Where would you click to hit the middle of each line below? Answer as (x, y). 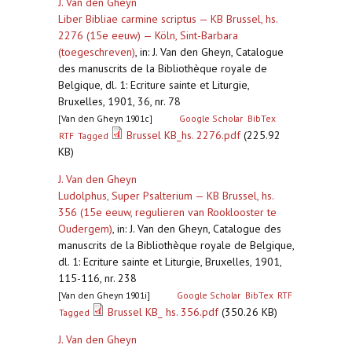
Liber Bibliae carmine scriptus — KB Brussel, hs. (168, 19)
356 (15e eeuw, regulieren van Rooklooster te (167, 212)
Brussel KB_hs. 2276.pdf (184, 135)
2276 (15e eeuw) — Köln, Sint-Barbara (148, 35)
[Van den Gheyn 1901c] (105, 118)
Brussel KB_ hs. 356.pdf (163, 312)
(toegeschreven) (97, 52)
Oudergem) (85, 229)
